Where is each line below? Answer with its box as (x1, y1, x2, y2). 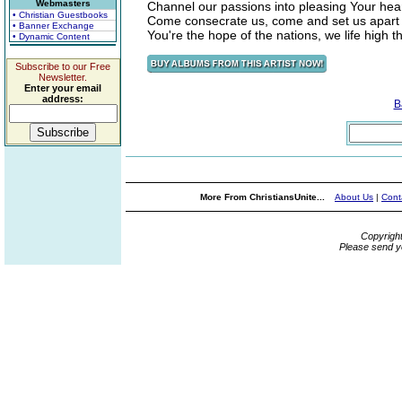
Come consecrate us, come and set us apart (147, 13, 399, 28)
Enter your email (24, 83, 101, 93)
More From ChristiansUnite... (200, 192, 328, 202)
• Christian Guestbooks (13, 10, 108, 20)
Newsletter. (39, 72, 87, 83)
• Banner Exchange (13, 21, 94, 31)
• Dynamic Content (13, 31, 90, 41)
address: (42, 93, 83, 104)
